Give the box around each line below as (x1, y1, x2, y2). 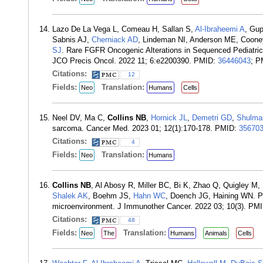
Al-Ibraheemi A (195, 25, 245, 33)
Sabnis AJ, (52, 35, 92, 44)
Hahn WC (133, 191, 166, 200)
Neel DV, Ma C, (52, 113, 107, 122)
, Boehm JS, (88, 191, 133, 200)
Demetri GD (192, 113, 232, 122)
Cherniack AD (92, 35, 138, 44)
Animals (205, 230, 227, 237)
